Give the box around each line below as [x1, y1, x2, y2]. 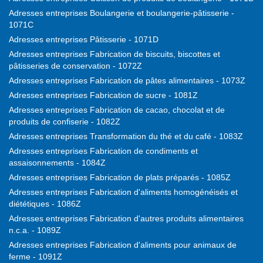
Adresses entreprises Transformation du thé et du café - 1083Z [9, 131, 243, 141]
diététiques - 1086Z [9, 199, 81, 209]
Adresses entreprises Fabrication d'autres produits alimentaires [9, 214, 244, 224]
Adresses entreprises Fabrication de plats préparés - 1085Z [9, 173, 231, 183]
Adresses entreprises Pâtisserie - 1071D [9, 35, 159, 45]
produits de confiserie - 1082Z [9, 117, 120, 127]
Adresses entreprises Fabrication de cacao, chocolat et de [9, 105, 225, 115]
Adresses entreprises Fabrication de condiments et [9, 146, 198, 156]
